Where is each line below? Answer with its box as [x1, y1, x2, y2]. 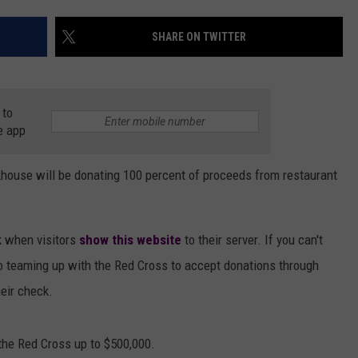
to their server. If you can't [181, 232, 323, 249]
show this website [79, 232, 181, 249]
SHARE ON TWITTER [152, 30, 246, 44]
